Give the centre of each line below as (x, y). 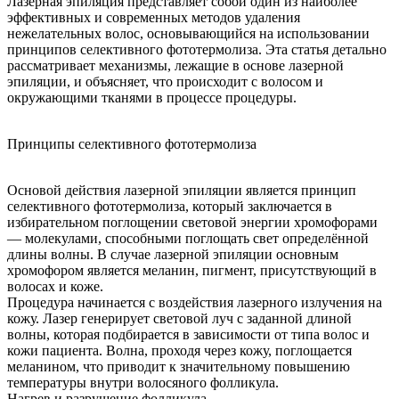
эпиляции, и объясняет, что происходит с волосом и (165, 81)
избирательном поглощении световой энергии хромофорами (192, 222)
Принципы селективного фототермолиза (132, 143)
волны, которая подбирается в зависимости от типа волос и (188, 334)
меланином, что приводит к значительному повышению (179, 366)
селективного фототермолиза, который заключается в (170, 206)
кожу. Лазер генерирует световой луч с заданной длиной (179, 318)
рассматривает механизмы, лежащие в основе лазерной (175, 65)
